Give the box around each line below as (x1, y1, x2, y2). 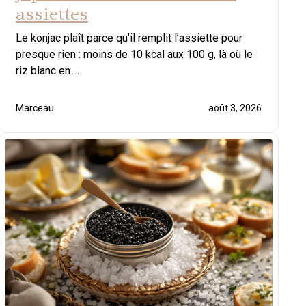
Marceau (16, 102, 54, 114)
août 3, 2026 (208, 102, 262, 114)
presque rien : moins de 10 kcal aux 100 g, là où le (16, 48, 253, 61)
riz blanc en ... (16, 64, 79, 78)
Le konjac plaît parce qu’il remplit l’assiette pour (16, 31, 242, 45)
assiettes (16, 3, 88, 25)
